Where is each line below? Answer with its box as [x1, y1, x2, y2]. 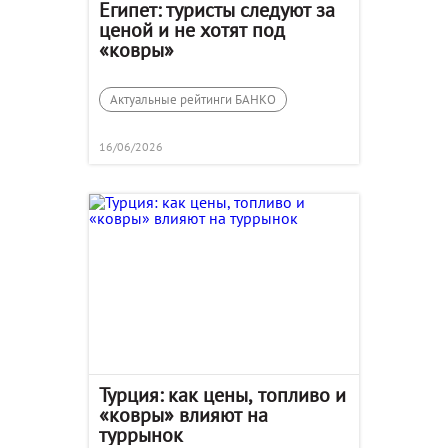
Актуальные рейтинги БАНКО [110, 91, 276, 109]
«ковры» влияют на [99, 401, 268, 428]
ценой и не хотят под [99, 16, 285, 43]
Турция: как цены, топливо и [99, 381, 346, 408]
